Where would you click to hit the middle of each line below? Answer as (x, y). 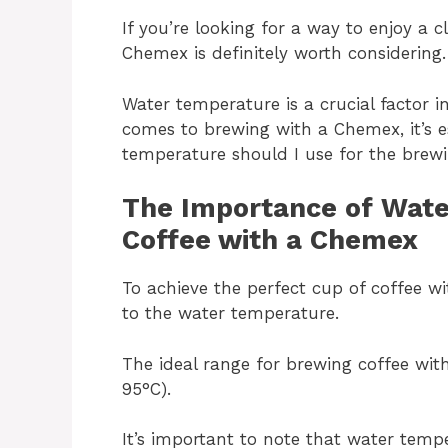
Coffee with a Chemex (270, 240)
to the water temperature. (230, 313)
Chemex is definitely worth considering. (284, 53)
